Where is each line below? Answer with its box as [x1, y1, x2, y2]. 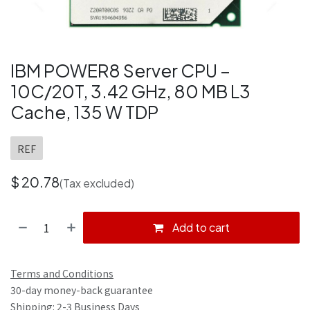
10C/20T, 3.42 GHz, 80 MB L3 [10, 80, 250, 102]
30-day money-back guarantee [10, 282, 153, 297]
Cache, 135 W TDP [10, 100, 158, 123]
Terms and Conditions [10, 266, 113, 280]
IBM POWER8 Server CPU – [10, 59, 230, 82]
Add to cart [170, 219, 230, 235]
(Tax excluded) [60, 175, 134, 190]
